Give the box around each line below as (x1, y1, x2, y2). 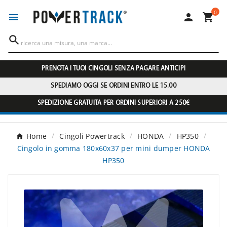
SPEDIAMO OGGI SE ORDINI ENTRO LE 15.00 (51, 83, 176, 90)
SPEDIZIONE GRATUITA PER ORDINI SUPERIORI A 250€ (37, 100, 190, 107)
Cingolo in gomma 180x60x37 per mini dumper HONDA (17, 143, 210, 154)
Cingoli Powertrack (59, 131, 125, 141)
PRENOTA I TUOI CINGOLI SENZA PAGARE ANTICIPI (42, 65, 185, 72)
